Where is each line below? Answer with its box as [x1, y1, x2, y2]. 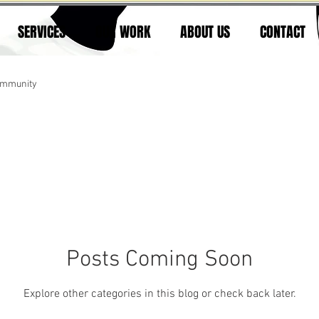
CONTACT [259, 21, 305, 43]
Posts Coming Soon [66, 246, 253, 273]
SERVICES [18, 21, 66, 43]
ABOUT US [180, 21, 230, 43]
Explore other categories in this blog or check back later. [23, 287, 296, 301]
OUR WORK [95, 21, 150, 43]
